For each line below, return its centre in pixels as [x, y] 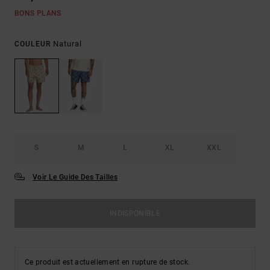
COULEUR [34, 44]
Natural [67, 44]
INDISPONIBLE [135, 214]
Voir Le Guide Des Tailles [75, 177]
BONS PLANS [38, 13]
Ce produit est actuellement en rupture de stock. [108, 262]
